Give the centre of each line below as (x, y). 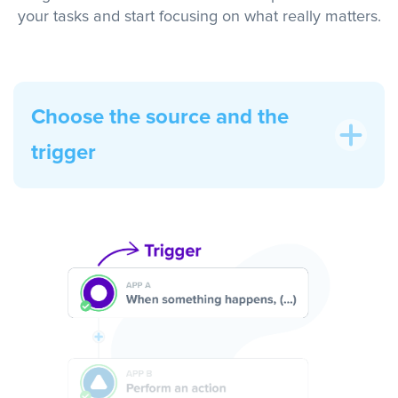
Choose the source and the (160, 118)
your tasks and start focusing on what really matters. (199, 17)
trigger (64, 153)
